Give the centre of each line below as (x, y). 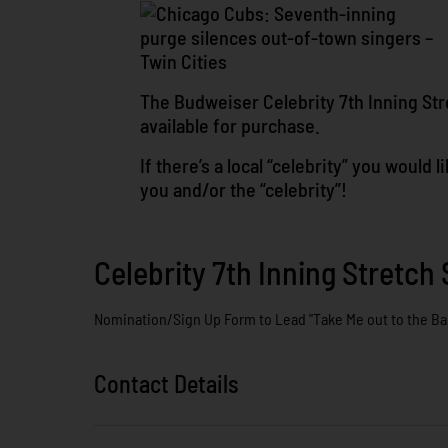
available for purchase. (230, 125)
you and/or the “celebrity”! (244, 189)
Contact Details (166, 384)
